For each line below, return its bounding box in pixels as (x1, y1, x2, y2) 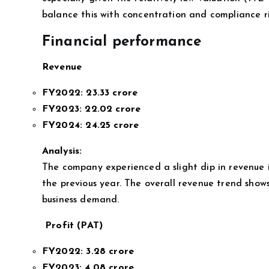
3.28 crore (86, 246, 134, 256)
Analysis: (42, 146, 82, 156)
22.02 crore (85, 104, 141, 114)
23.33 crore (86, 88, 138, 98)
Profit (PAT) (42, 220, 103, 231)
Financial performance (42, 34, 202, 49)
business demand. (42, 195, 119, 205)
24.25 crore (85, 120, 139, 130)
